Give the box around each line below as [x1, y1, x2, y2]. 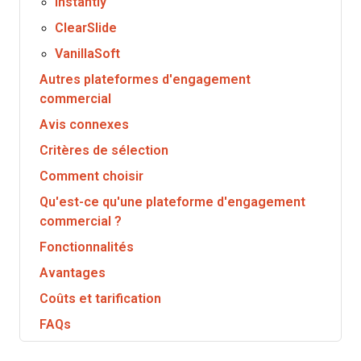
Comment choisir [39, 169, 143, 183]
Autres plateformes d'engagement [39, 73, 251, 86]
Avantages [39, 266, 106, 280]
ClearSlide [55, 21, 118, 35]
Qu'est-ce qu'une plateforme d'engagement [39, 195, 305, 209]
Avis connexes [39, 118, 129, 131]
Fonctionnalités [39, 240, 134, 254]
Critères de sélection [39, 143, 168, 157]
